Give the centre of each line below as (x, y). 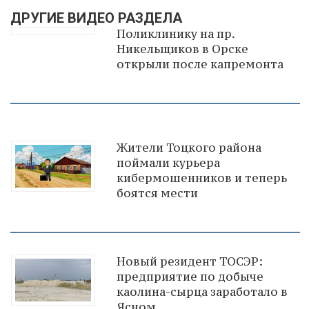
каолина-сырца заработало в (202, 291)
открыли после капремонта (200, 64)
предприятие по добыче (190, 276)
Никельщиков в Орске (182, 49)
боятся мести (157, 193)
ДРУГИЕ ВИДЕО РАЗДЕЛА (96, 18)
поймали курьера (168, 162)
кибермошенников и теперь (202, 178)
